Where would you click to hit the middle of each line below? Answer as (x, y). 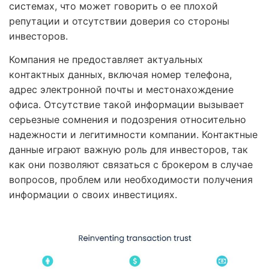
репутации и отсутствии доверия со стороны (119, 21)
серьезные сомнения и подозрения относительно (128, 119)
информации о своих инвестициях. (93, 194)
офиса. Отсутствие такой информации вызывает (127, 104)
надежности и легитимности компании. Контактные (133, 134)
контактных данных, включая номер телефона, (120, 74)
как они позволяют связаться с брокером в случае (131, 164)
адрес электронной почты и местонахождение (121, 89)
